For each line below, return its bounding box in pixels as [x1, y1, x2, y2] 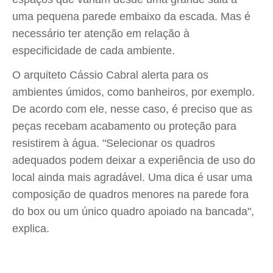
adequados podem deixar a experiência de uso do [12, 154, 255, 166]
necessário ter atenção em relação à [12, 27, 190, 40]
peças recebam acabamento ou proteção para [12, 120, 236, 132]
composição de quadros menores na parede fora [12, 188, 249, 200]
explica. [12, 222, 49, 235]
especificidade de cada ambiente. [12, 44, 175, 57]
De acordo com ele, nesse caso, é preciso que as [12, 103, 252, 115]
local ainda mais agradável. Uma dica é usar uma [12, 171, 252, 183]
